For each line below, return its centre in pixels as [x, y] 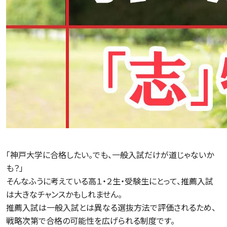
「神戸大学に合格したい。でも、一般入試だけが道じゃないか [110, 155]
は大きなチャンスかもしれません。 [64, 194]
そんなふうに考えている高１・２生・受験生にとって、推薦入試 [110, 181]
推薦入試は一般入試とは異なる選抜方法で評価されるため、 [111, 207]
